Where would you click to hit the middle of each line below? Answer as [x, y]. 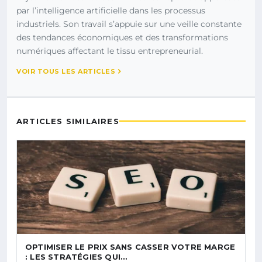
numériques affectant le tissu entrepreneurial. [110, 51]
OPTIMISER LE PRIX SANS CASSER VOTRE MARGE [130, 247]
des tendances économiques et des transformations [122, 37]
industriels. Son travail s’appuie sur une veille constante [129, 24]
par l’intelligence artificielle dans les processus [111, 10]
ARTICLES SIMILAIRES [68, 121]
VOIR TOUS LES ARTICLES [66, 71]
